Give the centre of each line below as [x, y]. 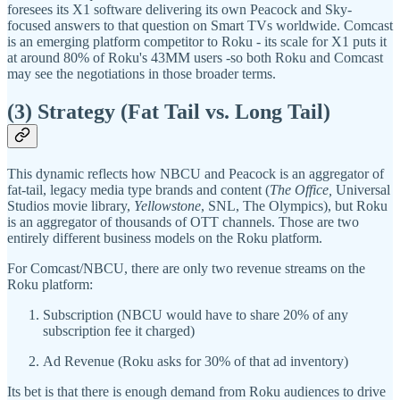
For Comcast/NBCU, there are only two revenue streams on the [186, 268]
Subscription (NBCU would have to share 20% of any [196, 314]
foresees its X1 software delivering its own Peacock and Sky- [179, 10]
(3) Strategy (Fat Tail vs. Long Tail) [169, 112]
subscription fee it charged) [119, 330]
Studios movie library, [71, 205]
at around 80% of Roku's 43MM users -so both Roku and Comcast [195, 58]
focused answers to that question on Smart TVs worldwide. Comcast [200, 26]
